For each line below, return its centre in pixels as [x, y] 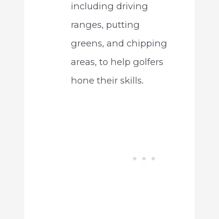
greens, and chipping [119, 44]
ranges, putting [105, 25]
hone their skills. [107, 81]
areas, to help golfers [117, 62]
